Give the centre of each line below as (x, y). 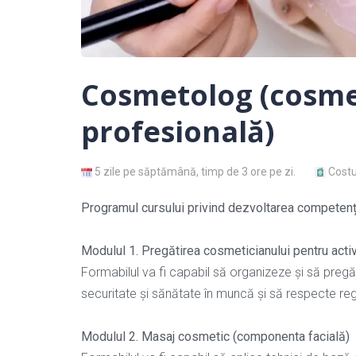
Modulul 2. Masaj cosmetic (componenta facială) (215, 336)
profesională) (178, 131)
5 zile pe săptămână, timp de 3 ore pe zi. (195, 171)
